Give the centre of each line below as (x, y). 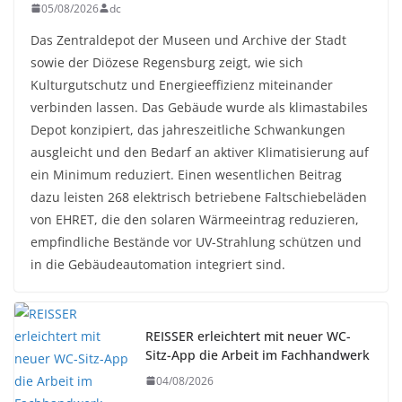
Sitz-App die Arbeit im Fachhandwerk (258, 354)
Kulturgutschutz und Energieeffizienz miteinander (182, 84)
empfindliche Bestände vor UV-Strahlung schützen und (196, 241)
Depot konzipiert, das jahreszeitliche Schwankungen (188, 129)
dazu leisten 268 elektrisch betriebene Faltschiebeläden (199, 197)
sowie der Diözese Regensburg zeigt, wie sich (167, 62)
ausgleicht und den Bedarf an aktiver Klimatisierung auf (200, 152)
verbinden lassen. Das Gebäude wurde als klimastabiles (199, 107)
